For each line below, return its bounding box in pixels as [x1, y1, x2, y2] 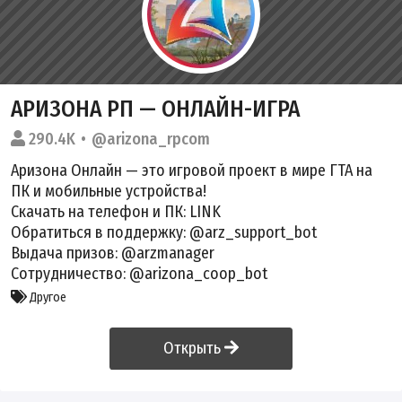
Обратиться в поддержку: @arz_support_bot [11, 222, 317, 242]
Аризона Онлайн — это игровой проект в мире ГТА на [11, 160, 372, 180]
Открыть [163, 337, 225, 358]
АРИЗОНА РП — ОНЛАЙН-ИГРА [11, 94, 300, 123]
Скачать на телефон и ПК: [11, 201, 189, 222]
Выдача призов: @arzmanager [11, 242, 214, 263]
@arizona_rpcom [91, 128, 210, 149]
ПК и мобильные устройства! [11, 180, 206, 201]
